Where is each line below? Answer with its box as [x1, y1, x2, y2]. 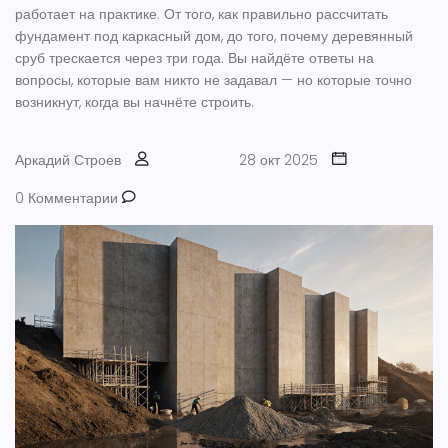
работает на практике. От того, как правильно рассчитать [15, 4, 388, 24]
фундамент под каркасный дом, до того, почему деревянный [15, 26, 413, 46]
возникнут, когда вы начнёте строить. [15, 92, 254, 112]
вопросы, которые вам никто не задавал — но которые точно [15, 70, 412, 90]
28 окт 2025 [239, 150, 318, 170]
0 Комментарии [15, 188, 122, 208]
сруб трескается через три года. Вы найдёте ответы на [15, 48, 374, 68]
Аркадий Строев [15, 150, 121, 170]
